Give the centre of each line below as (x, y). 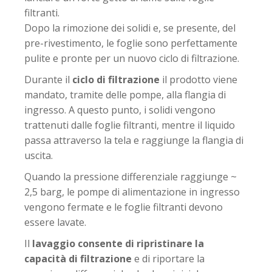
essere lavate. (55, 223)
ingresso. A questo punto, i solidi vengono (120, 110)
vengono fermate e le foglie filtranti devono (124, 207)
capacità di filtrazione (78, 259)
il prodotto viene (199, 80)
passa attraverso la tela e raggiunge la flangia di (134, 141)
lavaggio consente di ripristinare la (118, 244)
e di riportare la (168, 259)
